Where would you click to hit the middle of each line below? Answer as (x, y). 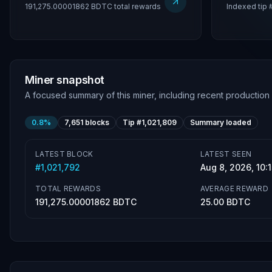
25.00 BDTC (225, 202)
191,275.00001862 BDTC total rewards (93, 6)
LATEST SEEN (226, 154)
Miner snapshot (65, 80)
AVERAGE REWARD (234, 189)
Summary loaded (221, 122)
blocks (96, 122)
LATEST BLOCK (64, 154)
